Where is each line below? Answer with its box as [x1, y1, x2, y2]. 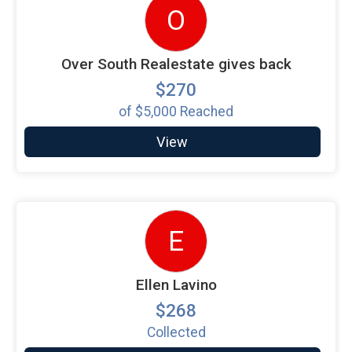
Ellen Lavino [135, 275, 217, 294]
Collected [146, 324, 206, 340]
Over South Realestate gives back [60, 54, 291, 73]
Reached [177, 103, 233, 119]
